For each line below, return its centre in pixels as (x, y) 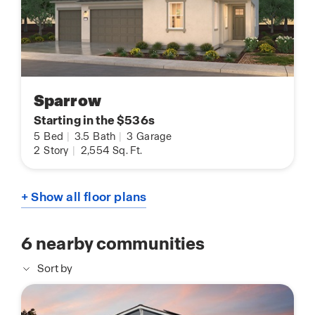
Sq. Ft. (127, 151)
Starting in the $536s (94, 121)
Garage (153, 137)
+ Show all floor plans (84, 197)
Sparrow (67, 101)
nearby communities (119, 244)
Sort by (55, 269)
